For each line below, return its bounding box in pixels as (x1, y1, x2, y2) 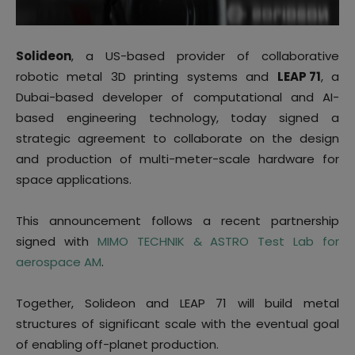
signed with (16, 233, 97, 250)
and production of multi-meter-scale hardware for (16, 151, 339, 167)
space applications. (16, 171, 132, 188)
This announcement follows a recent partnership (16, 212, 339, 229)
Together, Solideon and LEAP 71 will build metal (16, 295, 339, 311)
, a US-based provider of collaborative (71, 48, 339, 64)
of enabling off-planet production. (16, 336, 219, 353)
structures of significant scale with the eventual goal (16, 315, 339, 332)
